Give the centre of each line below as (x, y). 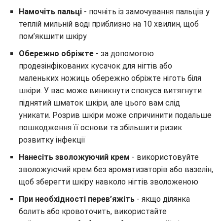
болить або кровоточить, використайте (93, 211)
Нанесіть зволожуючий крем (75, 157)
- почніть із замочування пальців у (147, 12)
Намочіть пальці (51, 12)
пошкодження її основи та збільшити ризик (100, 128)
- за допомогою (125, 54)
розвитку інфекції (52, 140)
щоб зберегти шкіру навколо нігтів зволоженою (109, 182)
